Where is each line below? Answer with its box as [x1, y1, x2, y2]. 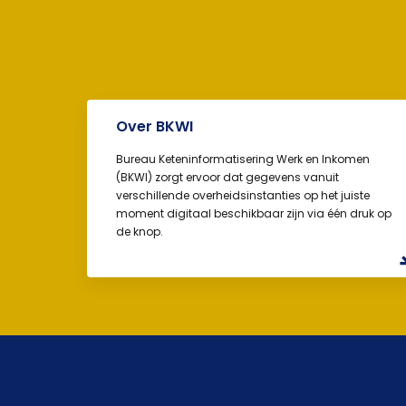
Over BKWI [116, 116, 193, 138]
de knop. [116, 224, 163, 240]
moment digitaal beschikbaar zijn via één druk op [116, 206, 391, 222]
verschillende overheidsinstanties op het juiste [116, 188, 370, 204]
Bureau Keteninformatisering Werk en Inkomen [116, 151, 370, 168]
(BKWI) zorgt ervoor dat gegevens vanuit [116, 169, 339, 186]
